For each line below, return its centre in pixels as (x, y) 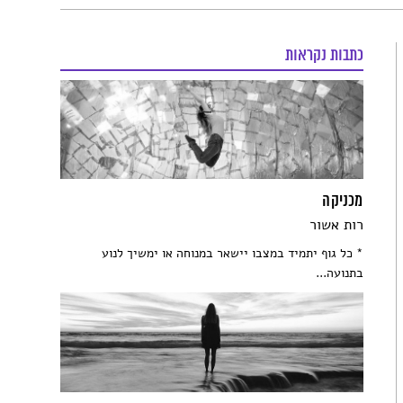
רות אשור (336, 225)
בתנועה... (339, 273)
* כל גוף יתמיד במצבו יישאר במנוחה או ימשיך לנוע (232, 254)
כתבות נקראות (324, 56)
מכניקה (343, 202)
